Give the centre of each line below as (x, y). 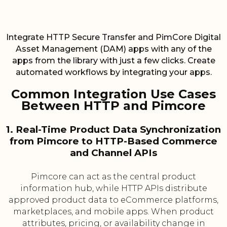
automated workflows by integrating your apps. (113, 72)
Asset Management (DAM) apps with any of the (113, 49)
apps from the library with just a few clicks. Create (113, 61)
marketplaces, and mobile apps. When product (113, 212)
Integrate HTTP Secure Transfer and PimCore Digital (113, 37)
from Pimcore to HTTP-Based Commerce (113, 141)
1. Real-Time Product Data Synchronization (113, 130)
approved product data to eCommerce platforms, (113, 200)
